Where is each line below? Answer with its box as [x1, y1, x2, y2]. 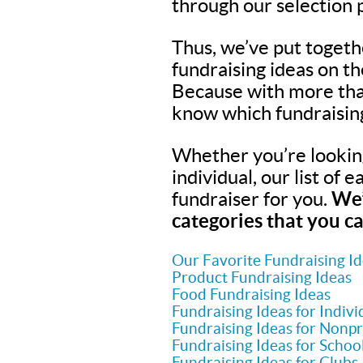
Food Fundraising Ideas [172, 286, 331, 303]
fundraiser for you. [172, 188, 331, 210]
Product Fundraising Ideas [172, 269, 352, 286]
